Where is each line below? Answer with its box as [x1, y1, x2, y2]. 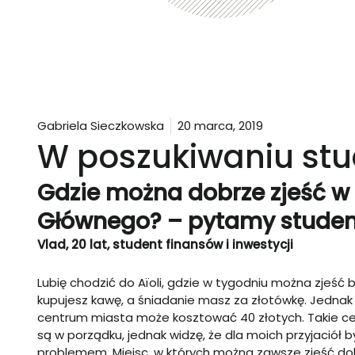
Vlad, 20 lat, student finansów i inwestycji [37, 236, 293, 253]
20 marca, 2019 [177, 117, 263, 134]
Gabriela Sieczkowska [37, 117, 164, 134]
